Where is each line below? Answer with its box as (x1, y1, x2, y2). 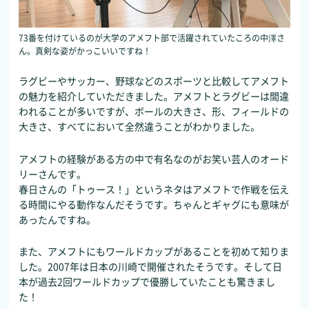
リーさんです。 (19, 166, 87, 181)
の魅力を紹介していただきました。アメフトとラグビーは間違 (19, 89, 290, 103)
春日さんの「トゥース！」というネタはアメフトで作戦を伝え (19, 181, 290, 196)
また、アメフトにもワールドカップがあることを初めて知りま (19, 244, 290, 259)
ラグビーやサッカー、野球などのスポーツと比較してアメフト (19, 74, 290, 88)
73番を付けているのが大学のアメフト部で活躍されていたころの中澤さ (19, 31, 286, 43)
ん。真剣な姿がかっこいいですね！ (19, 44, 152, 57)
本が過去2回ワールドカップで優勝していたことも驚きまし (19, 275, 276, 289)
